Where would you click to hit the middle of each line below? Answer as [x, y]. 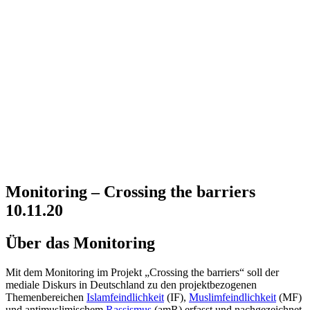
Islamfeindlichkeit [125, 297]
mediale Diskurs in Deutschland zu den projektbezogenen [131, 284]
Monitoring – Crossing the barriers [130, 191]
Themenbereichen [46, 297]
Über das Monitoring [80, 243]
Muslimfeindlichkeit [232, 297]
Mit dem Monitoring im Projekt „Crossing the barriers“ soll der [142, 272]
